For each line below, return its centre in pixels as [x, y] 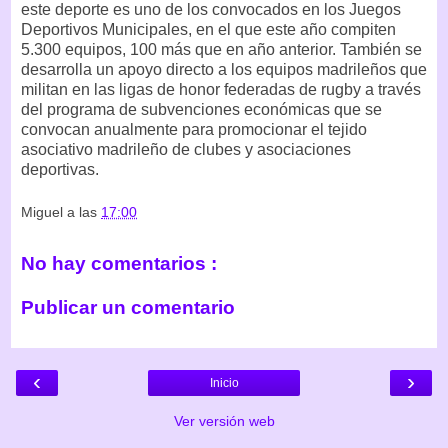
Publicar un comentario [128, 307]
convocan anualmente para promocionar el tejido [194, 129]
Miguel [44, 212]
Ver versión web [224, 421]
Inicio [224, 383]
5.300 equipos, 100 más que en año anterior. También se [221, 49]
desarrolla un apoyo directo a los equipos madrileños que [224, 69]
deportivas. [60, 169]
